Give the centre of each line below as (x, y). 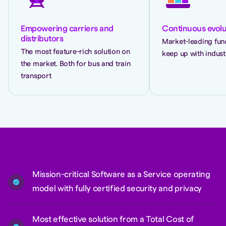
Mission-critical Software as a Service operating (121, 175)
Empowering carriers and (67, 29)
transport (36, 76)
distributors (42, 39)
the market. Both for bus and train (76, 64)
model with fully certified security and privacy (117, 189)
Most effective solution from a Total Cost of (113, 219)
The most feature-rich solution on (75, 52)
